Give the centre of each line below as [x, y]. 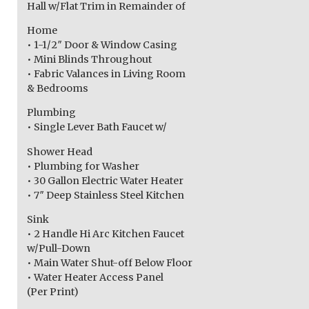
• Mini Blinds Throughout [89, 59]
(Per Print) [52, 291]
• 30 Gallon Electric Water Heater [105, 180]
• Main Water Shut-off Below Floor [109, 262]
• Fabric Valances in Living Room [106, 74]
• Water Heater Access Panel [95, 277]
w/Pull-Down [58, 248]
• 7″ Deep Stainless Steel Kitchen [105, 195]
